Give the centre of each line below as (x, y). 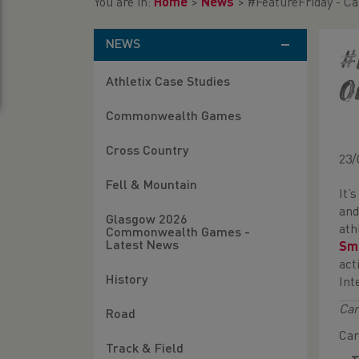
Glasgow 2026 (147, 220)
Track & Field (145, 349)
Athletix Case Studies (168, 83)
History (127, 280)
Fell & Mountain (151, 186)
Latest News (142, 246)
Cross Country (147, 151)
